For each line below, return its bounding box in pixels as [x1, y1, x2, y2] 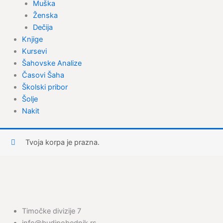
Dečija [32, 22, 53, 32]
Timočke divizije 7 [21, 207, 81, 216]
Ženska [32, 10, 58, 20]
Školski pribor [21, 82, 68, 92]
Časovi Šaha [21, 70, 64, 80]
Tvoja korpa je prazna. [25, 138, 100, 147]
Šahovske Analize [21, 58, 82, 68]
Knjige [21, 34, 43, 44]
